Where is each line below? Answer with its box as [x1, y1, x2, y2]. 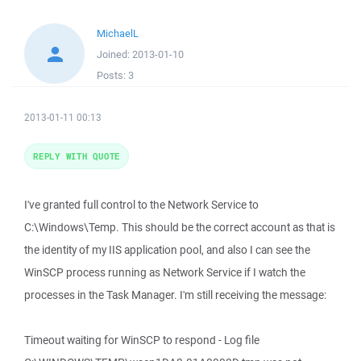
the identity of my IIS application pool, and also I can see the [24, 243, 310, 257]
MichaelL [97, 27, 139, 40]
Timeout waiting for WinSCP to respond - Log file [24, 333, 259, 347]
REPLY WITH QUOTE [33, 150, 120, 162]
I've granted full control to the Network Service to [24, 197, 259, 212]
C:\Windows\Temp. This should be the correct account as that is [24, 220, 335, 234]
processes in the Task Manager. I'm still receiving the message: [24, 288, 326, 302]
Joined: [97, 48, 132, 61]
